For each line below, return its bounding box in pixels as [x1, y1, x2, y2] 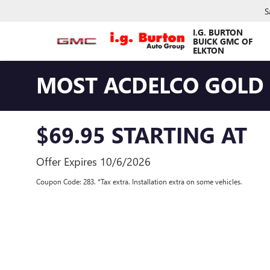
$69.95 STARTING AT [36, 120, 247, 149]
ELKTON [193, 44, 225, 56]
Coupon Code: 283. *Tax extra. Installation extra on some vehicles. [36, 177, 242, 186]
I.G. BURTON [193, 26, 243, 38]
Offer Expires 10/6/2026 [36, 154, 151, 169]
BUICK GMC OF [193, 35, 253, 47]
